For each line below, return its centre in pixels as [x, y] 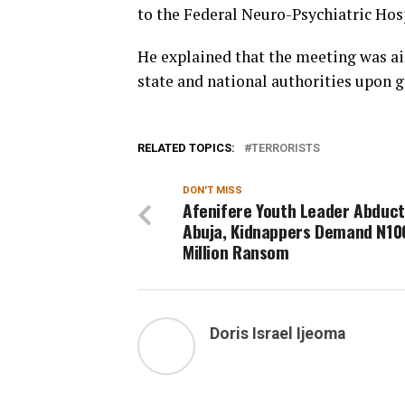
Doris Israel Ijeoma [278, 334]
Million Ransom [236, 252]
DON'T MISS [212, 190]
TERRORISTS [286, 148]
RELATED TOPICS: [186, 148]
